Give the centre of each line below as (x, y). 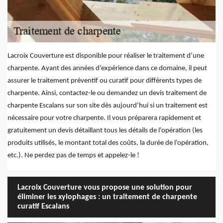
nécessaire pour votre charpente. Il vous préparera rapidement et (104, 118)
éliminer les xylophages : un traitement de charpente (107, 197)
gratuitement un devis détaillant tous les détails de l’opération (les (105, 131)
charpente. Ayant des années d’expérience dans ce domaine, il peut (107, 69)
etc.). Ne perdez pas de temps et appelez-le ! (73, 156)
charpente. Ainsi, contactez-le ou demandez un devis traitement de (107, 94)
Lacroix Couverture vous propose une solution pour (105, 187)
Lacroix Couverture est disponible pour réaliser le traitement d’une (106, 56)
